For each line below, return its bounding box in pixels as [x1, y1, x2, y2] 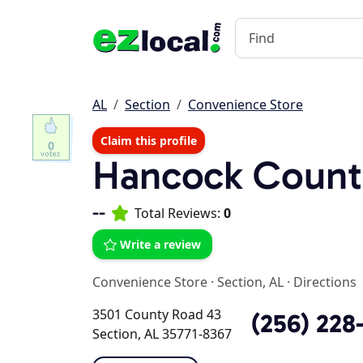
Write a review [120, 237, 201, 252]
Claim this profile [100, 133, 197, 148]
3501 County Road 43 [92, 305, 221, 323]
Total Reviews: [135, 204, 224, 222]
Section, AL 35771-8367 [92, 325, 232, 343]
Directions [293, 273, 357, 291]
